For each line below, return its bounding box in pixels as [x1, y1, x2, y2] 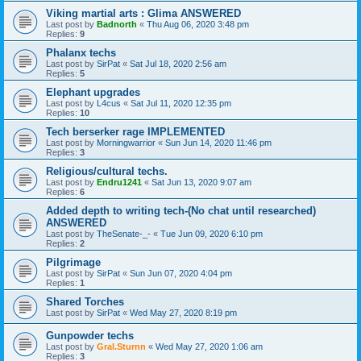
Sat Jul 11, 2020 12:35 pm [131, 98, 231, 109]
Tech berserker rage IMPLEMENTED [46, 126, 225, 139]
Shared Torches [46, 296, 124, 309]
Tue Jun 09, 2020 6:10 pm [160, 229, 263, 239]
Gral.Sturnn [97, 342, 146, 352]
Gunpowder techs [46, 330, 134, 342]
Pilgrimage [46, 256, 101, 269]
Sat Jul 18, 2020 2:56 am [130, 59, 226, 69]
